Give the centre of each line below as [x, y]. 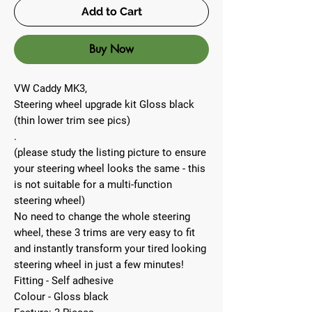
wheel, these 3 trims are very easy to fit [104, 233]
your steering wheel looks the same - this [110, 169]
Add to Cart [111, 11]
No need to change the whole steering [102, 217]
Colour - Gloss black [61, 297]
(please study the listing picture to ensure [110, 153]
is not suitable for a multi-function [93, 185]
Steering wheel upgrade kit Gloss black [104, 104]
